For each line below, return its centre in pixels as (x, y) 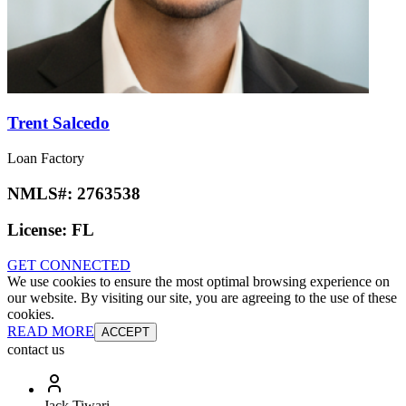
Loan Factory (46, 158)
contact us (36, 350)
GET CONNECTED (69, 266)
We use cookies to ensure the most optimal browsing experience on (198, 282)
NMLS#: (42, 193)
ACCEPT (126, 333)
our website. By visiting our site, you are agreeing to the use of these (202, 298)
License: (39, 230)
